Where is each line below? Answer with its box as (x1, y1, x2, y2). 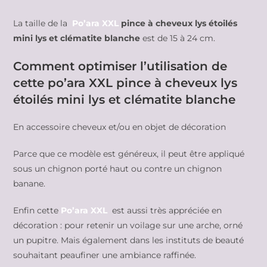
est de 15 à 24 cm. (142, 32, 216, 44)
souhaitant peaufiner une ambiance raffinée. (13, 249, 197, 260)
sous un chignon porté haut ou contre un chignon (13, 163, 222, 174)
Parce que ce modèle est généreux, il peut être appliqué (13, 148, 245, 159)
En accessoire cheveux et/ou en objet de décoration (13, 121, 226, 132)
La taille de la (13, 17, 73, 29)
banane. (13, 178, 46, 189)
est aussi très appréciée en (110, 204, 222, 216)
